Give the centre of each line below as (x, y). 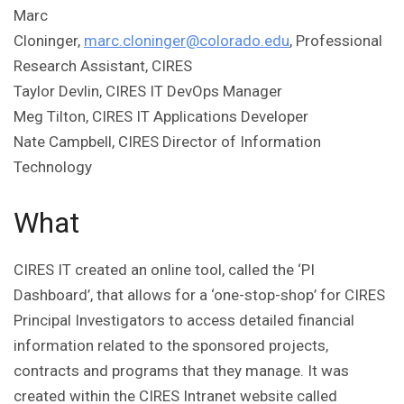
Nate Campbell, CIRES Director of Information (167, 142)
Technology (53, 167)
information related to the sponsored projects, (171, 346)
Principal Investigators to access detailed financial (184, 321)
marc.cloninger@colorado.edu (187, 41)
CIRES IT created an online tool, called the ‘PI (164, 270)
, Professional (336, 41)
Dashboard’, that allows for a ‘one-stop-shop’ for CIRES (199, 295)
